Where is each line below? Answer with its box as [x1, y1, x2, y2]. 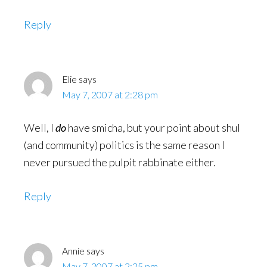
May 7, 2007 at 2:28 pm [62, 89, 158, 100]
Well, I [24, 121, 55, 134]
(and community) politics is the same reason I [24, 138, 225, 151]
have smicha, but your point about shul [66, 121, 240, 134]
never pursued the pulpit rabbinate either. [24, 156, 216, 169]
